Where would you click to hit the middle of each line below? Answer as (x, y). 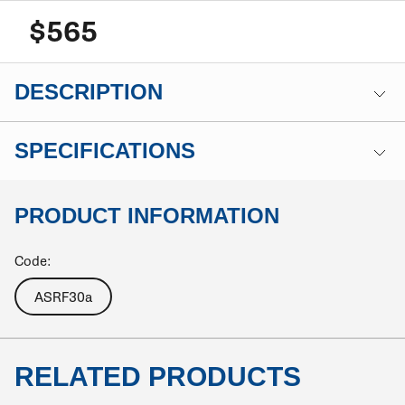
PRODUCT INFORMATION (147, 215)
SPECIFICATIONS (105, 150)
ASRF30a (63, 297)
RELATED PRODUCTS (158, 376)
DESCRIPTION (89, 91)
